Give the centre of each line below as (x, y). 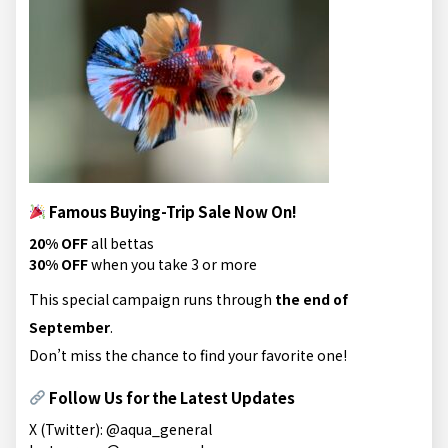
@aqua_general (159, 428)
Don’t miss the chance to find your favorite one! (188, 354)
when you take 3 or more (172, 263)
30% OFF (58, 263)
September (69, 326)
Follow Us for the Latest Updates (171, 397)
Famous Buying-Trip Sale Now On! (172, 211)
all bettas (121, 242)
